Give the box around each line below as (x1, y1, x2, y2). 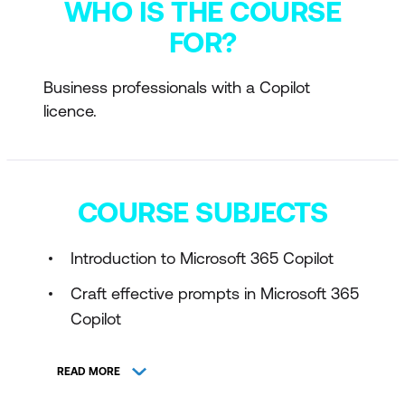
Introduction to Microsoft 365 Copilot (71, 248, 334, 268)
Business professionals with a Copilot (43, 77, 310, 97)
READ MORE (57, 365, 120, 379)
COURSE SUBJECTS (77, 194, 328, 229)
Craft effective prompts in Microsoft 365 (71, 283, 359, 303)
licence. (43, 100, 97, 120)
